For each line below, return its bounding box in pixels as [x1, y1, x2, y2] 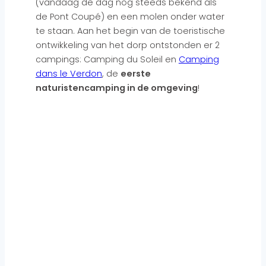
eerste [120, 68, 151, 80]
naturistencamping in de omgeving [35, 82, 198, 94]
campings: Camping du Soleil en [35, 53, 179, 65]
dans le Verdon [35, 68, 102, 80]
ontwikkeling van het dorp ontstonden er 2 [35, 39, 220, 51]
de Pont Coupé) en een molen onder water [35, 11, 224, 23]
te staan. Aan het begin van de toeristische [35, 25, 225, 37]
